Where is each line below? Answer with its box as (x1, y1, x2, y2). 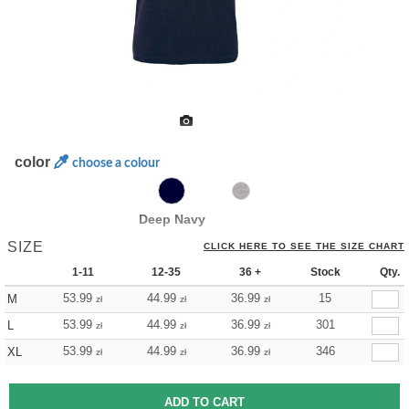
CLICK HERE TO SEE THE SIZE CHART (204, 241, 404, 251)
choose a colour (72, 157, 161, 170)
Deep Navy (138, 212, 205, 226)
